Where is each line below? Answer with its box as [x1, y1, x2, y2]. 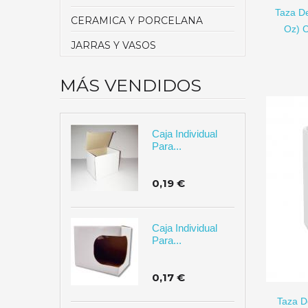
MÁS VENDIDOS [60, 75, 201, 96]
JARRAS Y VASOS [71, 39, 156, 52]
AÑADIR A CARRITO [170, 259, 264, 271]
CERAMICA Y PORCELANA [71, 14, 203, 27]
